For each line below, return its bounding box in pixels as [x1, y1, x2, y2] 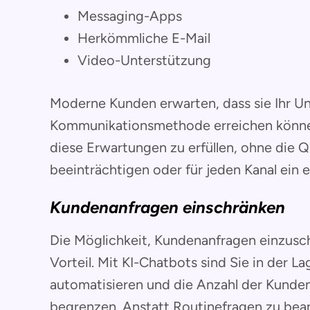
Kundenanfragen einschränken [50, 197, 285, 217]
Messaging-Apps [77, 7, 182, 24]
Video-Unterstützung [77, 51, 211, 69]
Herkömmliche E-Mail [77, 29, 210, 46]
